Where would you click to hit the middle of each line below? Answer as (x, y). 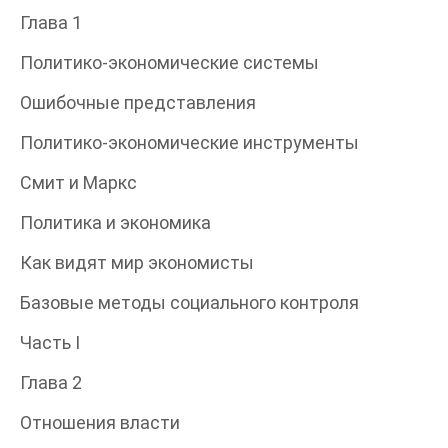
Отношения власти (100, 422)
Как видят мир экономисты (137, 262)
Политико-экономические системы (169, 62)
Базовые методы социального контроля (189, 302)
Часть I (50, 342)
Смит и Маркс (78, 182)
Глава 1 (51, 22)
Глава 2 (51, 382)
